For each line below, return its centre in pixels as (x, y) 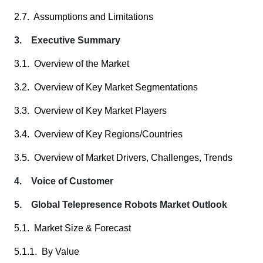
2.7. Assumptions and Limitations (84, 17)
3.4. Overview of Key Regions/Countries (98, 134)
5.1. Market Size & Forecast (73, 228)
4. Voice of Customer (64, 181)
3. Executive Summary (67, 40)
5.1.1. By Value (47, 252)
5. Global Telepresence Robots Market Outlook (121, 205)
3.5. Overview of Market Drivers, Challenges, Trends (123, 158)
